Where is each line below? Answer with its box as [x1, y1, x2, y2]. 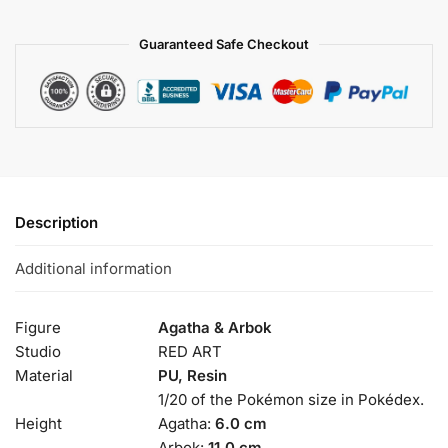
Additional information [15, 258, 172, 278]
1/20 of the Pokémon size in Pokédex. [158, 389, 424, 409]
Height [15, 413, 62, 433]
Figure [15, 317, 61, 337]
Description [15, 213, 98, 233]
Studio [15, 341, 61, 361]
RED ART [158, 341, 222, 361]
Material [15, 365, 73, 385]
